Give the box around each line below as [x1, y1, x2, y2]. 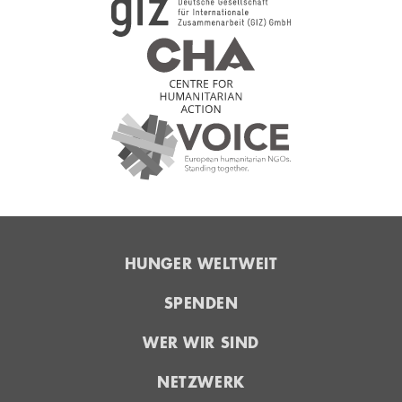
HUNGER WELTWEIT [124, 251, 278, 275]
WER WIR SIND [143, 330, 259, 354]
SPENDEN [163, 291, 239, 314]
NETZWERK [157, 370, 245, 393]
